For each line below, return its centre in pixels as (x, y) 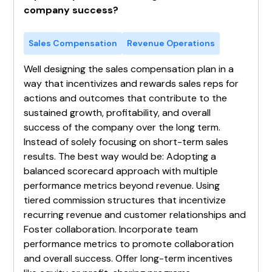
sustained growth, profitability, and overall (117, 112)
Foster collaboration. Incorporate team (111, 229)
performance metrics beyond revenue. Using (122, 185)
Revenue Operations (171, 43)
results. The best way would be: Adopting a (120, 156)
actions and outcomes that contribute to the (126, 98)
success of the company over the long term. (122, 127)
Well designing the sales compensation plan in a (129, 69)
